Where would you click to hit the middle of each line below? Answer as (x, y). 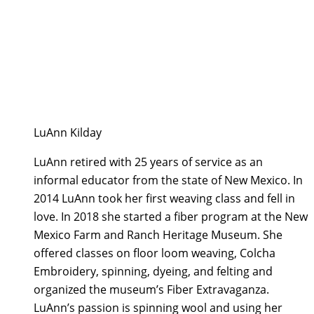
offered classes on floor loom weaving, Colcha (155, 253)
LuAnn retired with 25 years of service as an (148, 162)
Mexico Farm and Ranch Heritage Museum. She (158, 235)
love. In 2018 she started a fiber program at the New (171, 217)
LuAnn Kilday (68, 133)
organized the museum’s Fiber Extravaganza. (151, 290)
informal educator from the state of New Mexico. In (168, 180)
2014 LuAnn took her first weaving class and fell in (164, 199)
